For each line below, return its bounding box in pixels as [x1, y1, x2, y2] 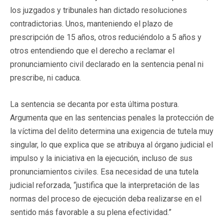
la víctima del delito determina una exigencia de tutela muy [10, 126, 213, 136]
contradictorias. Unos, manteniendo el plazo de [10, 18, 173, 28]
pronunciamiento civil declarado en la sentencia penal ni [10, 59, 203, 69]
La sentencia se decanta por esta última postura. [10, 99, 179, 109]
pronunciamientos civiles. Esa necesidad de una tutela [10, 166, 198, 176]
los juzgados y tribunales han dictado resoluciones [10, 5, 187, 15]
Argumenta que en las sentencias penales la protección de [10, 112, 214, 122]
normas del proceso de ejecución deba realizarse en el [10, 193, 201, 203]
